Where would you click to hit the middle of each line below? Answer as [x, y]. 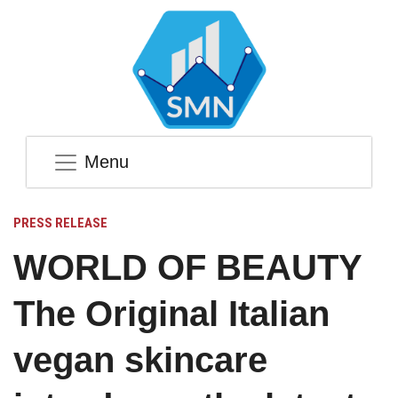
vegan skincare [140, 360]
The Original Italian [171, 314]
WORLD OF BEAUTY [187, 268]
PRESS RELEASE [60, 223]
